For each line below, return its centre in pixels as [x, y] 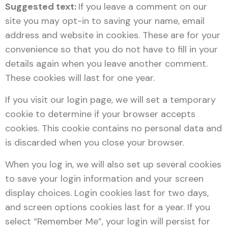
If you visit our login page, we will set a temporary [110, 100]
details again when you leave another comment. [106, 64]
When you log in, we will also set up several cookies [113, 164]
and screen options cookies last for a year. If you [108, 207]
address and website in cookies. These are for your [113, 35]
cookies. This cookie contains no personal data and [113, 128]
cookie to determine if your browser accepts [100, 114]
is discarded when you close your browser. [95, 142]
